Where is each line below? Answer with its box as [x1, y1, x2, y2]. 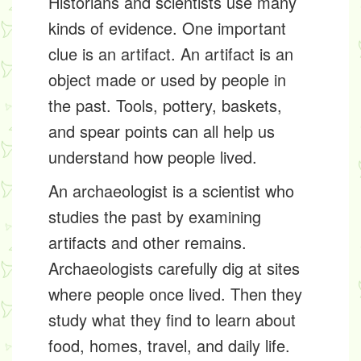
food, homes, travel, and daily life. [48, 334, 290, 357]
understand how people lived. [48, 145, 257, 168]
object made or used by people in [48, 68, 286, 91]
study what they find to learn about [48, 308, 296, 331]
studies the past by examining [48, 205, 261, 228]
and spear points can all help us [48, 119, 275, 143]
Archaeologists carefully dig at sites [48, 256, 300, 280]
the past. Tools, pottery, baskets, [48, 93, 282, 117]
